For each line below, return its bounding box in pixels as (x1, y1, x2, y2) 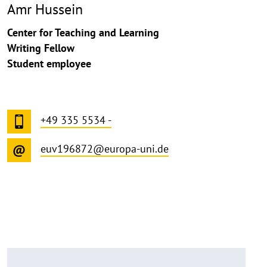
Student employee (7, 57, 91, 71)
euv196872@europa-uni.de (41, 142, 169, 156)
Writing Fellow (7, 41, 74, 55)
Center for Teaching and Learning (7, 26, 159, 40)
